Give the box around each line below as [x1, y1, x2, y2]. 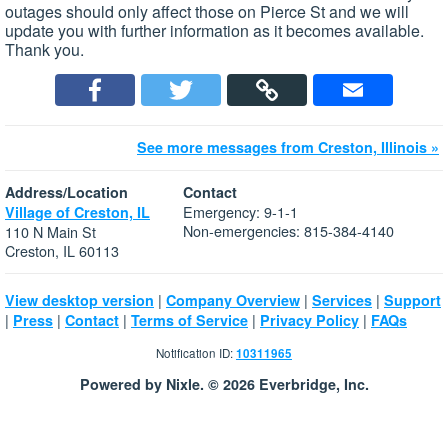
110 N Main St [5, 220, 96, 242]
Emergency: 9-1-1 [183, 200, 298, 222]
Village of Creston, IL [5, 201, 150, 222]
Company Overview [166, 289, 300, 310]
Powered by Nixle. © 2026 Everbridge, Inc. [79, 373, 369, 394]
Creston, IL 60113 [5, 239, 119, 261]
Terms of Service [131, 309, 248, 330]
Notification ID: [156, 345, 236, 362]
